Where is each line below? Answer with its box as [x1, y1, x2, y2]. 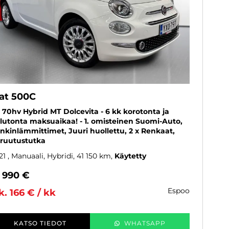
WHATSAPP [124, 219, 166, 227]
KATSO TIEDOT [14, 219, 66, 227]
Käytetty [114, 151, 146, 161]
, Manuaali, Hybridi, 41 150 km [8, 151, 111, 161]
